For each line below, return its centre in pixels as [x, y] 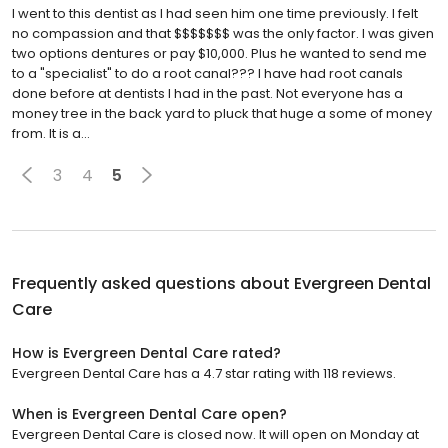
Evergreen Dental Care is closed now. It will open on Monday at [215, 435]
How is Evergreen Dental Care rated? [146, 353]
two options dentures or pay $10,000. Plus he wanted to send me [219, 54]
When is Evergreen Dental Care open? [149, 414]
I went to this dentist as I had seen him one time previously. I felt [215, 14]
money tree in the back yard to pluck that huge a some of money [222, 114]
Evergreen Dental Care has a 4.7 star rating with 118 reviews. [204, 374]
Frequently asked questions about [153, 284]
